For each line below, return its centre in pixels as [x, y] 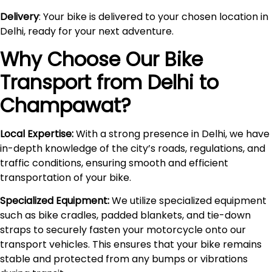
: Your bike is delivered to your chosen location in [154, 17]
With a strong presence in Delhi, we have [172, 134]
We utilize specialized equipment [188, 200]
